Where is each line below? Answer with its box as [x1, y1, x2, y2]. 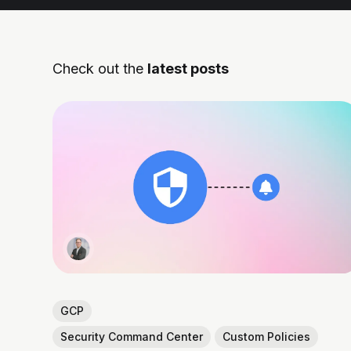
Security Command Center [60, 329, 204, 343]
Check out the [52, 60, 148, 77]
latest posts [147, 60, 230, 77]
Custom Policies [223, 329, 311, 343]
